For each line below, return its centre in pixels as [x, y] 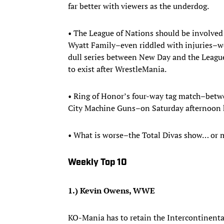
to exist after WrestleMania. [117, 69]
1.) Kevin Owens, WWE [111, 190]
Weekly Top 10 [97, 162]
